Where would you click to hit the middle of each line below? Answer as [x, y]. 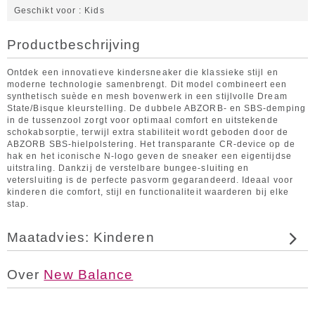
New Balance [89, 275]
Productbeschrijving [74, 45]
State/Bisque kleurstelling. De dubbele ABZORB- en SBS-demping [156, 108]
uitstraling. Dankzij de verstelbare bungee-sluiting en [128, 168]
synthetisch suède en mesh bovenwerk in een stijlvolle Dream [147, 96]
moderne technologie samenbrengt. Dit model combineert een [147, 84]
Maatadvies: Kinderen [81, 237]
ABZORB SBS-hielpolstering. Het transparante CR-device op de [151, 144]
